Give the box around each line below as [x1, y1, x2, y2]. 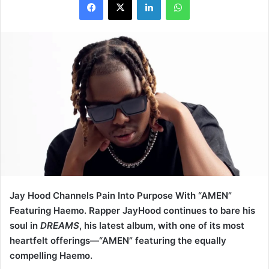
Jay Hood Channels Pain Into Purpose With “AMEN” [10, 190, 232, 202]
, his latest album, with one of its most [79, 220, 244, 232]
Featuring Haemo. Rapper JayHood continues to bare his [10, 205, 255, 217]
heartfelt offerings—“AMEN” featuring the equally [10, 235, 226, 247]
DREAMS [40, 220, 79, 232]
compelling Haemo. [10, 250, 92, 262]
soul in [10, 220, 40, 232]
